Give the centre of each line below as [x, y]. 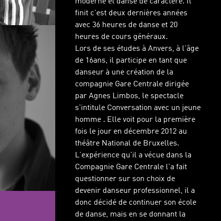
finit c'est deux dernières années [131, 13]
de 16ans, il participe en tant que [131, 61]
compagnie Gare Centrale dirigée [132, 84]
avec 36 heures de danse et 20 [126, 25]
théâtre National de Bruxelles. [127, 144]
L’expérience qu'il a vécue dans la [133, 155]
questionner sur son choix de [125, 179]
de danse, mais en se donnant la [130, 215]
